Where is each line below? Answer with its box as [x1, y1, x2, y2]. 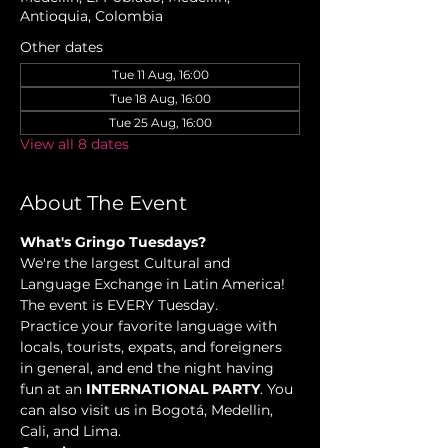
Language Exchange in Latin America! [20, 275, 289, 294]
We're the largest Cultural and [20, 254, 234, 273]
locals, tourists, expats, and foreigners [20, 338, 286, 357]
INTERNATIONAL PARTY [86, 380, 260, 399]
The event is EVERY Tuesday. [20, 296, 218, 315]
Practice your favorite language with [20, 317, 281, 336]
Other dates [20, 38, 103, 57]
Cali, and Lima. [20, 422, 121, 441]
